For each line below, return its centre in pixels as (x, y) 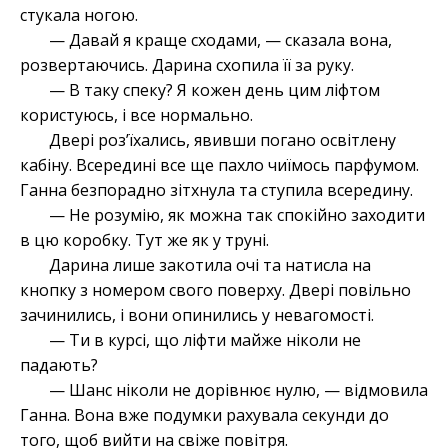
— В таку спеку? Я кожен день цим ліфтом (214, 90)
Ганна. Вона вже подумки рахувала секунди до (204, 415)
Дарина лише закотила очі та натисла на (209, 265)
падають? (59, 365)
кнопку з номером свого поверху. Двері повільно (215, 290)
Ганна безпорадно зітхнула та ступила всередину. (216, 190)
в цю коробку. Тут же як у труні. (144, 240)
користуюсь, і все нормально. (136, 115)
